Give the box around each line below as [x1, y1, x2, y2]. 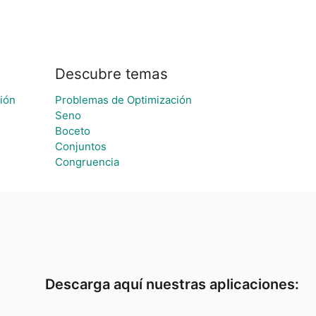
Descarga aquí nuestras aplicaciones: [45, 276, 299, 293]
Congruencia [55, 155, 119, 169]
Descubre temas [55, 65, 168, 83]
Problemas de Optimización [55, 93, 192, 107]
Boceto [55, 124, 90, 138]
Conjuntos [55, 140, 107, 153]
